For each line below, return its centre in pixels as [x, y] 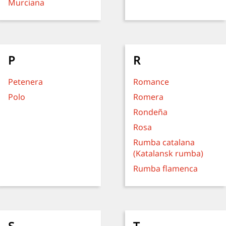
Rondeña [150, 112]
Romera [148, 97]
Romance [151, 82]
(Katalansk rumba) [168, 153]
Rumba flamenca [165, 168]
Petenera [25, 82]
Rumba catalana [164, 142]
